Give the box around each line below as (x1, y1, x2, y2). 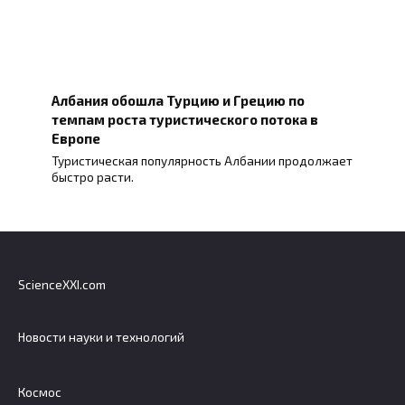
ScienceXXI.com (18, 278, 106, 293)
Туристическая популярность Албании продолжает (51, 154, 353, 169)
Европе (51, 129, 100, 146)
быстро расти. (51, 170, 134, 185)
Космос (18, 384, 61, 400)
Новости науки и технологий (18, 330, 184, 345)
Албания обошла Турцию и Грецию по (51, 91, 305, 108)
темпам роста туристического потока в (51, 110, 318, 127)
